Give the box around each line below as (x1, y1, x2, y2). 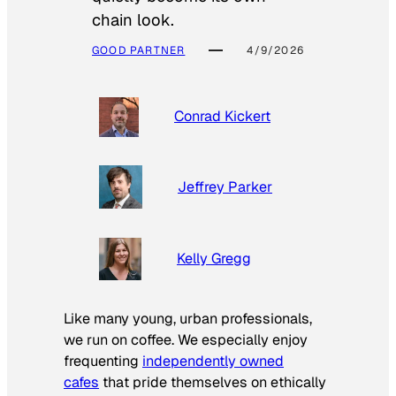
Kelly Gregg (177, 248, 251, 268)
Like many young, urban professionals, (64, 309, 312, 329)
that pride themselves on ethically (99, 373, 326, 392)
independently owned (142, 352, 284, 371)
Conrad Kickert (174, 107, 270, 126)
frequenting (64, 352, 142, 371)
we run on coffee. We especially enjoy (64, 331, 308, 350)
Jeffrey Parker (178, 177, 272, 196)
